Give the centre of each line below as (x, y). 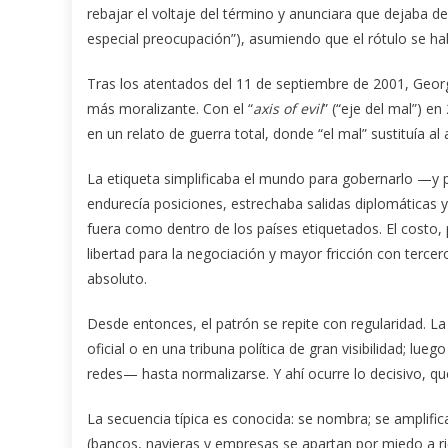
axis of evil (288, 108)
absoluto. (117, 278)
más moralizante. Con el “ (170, 108)
